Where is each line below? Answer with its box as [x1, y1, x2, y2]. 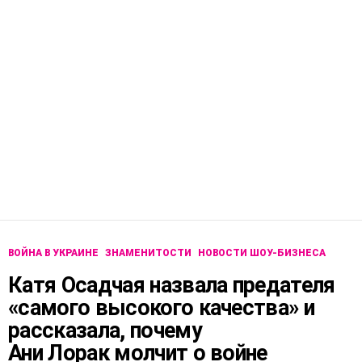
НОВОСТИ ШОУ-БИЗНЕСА [198, 247, 326, 259]
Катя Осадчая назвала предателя [8, 272, 335, 299]
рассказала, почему [8, 318, 202, 344]
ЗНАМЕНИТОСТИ [105, 247, 192, 259]
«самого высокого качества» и [8, 295, 315, 322]
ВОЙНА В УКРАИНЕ [8, 247, 99, 259]
